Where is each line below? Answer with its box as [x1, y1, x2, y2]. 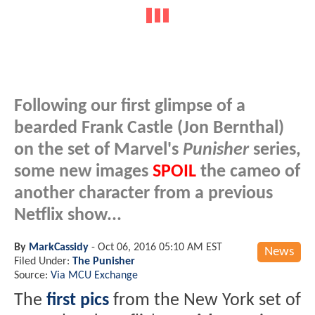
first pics [46, 291, 109, 309]
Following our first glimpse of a [14, 97, 245, 115]
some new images [14, 162, 153, 181]
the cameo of [196, 162, 300, 181]
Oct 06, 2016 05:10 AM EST [98, 241, 222, 253]
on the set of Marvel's [14, 141, 183, 159]
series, [249, 141, 301, 159]
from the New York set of [109, 291, 301, 309]
